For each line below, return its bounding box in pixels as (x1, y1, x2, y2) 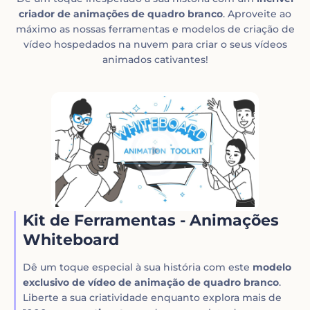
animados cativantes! (102, 53, 208, 66)
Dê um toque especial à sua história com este (23, 260, 253, 273)
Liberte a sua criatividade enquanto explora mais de (23, 291, 282, 304)
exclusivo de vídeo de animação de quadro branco (23, 275, 280, 289)
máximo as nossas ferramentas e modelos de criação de (15, 22, 295, 35)
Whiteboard (23, 230, 120, 249)
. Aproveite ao (223, 7, 291, 20)
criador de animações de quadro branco (19, 7, 223, 20)
